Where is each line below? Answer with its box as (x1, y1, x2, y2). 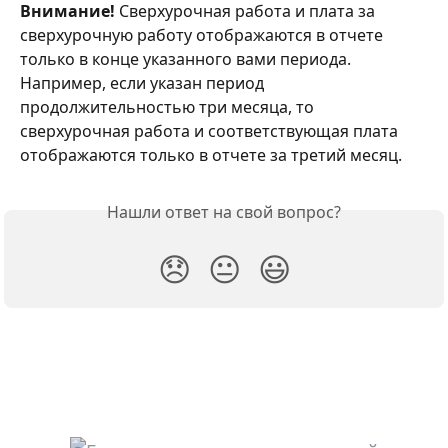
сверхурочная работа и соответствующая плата (20, 119, 402, 142)
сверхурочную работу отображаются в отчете (20, 23, 387, 46)
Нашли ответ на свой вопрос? (107, 200, 341, 223)
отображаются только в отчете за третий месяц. (20, 143, 402, 166)
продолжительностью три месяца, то (20, 95, 318, 118)
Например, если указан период (20, 71, 268, 94)
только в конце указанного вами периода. (20, 47, 355, 70)
